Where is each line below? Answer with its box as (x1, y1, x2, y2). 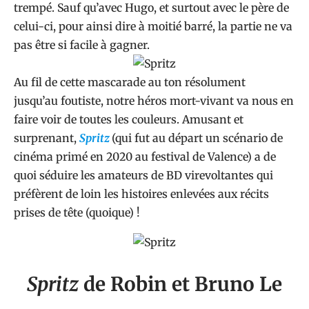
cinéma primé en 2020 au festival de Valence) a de (14, 150, 276, 163)
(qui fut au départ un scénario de (112, 131, 283, 145)
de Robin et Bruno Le (79, 272, 282, 297)
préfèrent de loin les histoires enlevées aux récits (14, 187, 269, 201)
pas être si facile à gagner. (14, 38, 150, 52)
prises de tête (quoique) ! (14, 206, 140, 219)
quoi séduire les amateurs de (14, 168, 166, 182)
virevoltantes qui (182, 168, 273, 182)
